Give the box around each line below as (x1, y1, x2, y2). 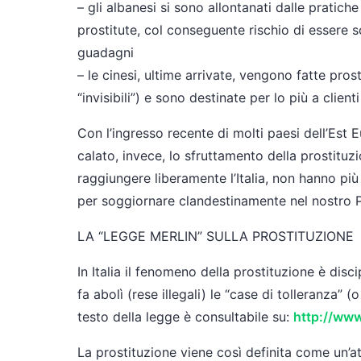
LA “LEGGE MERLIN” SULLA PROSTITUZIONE (77, 228, 354, 244)
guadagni (77, 44, 134, 60)
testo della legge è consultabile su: (77, 309, 293, 325)
